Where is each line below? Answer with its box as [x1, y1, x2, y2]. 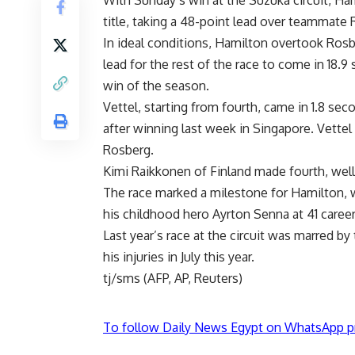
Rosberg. [103, 142, 154, 158]
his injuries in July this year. [103, 249, 254, 265]
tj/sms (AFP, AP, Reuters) [103, 270, 242, 287]
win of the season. [103, 78, 209, 94]
